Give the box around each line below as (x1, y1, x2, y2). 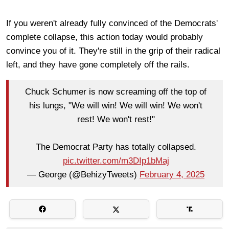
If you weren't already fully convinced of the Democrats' (6, 18, 218, 28)
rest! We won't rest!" (77, 114, 155, 125)
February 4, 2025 (140, 170, 204, 180)
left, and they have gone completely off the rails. (6, 59, 192, 70)
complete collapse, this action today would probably (6, 32, 203, 42)
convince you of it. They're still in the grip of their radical (6, 45, 220, 56)
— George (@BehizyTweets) (27, 170, 140, 180)
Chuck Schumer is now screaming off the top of (25, 87, 207, 97)
